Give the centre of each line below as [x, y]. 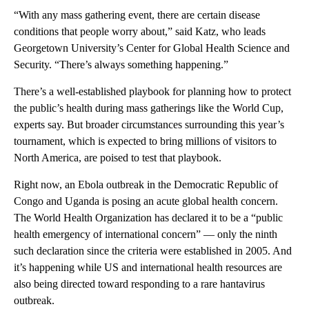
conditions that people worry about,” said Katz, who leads [140, 31]
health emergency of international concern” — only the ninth [146, 234]
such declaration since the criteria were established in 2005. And [153, 251]
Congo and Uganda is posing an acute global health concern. [146, 201]
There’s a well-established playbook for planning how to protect [152, 91]
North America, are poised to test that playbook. [118, 158]
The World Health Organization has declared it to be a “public [148, 218]
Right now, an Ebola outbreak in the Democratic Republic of [146, 185]
